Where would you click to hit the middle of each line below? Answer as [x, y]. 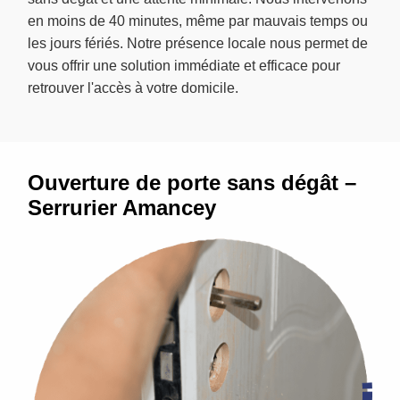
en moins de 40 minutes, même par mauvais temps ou [198, 21]
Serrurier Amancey [122, 208]
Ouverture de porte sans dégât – [192, 183]
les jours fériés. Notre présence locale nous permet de [198, 44]
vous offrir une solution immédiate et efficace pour [184, 66]
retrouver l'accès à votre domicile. [133, 88]
